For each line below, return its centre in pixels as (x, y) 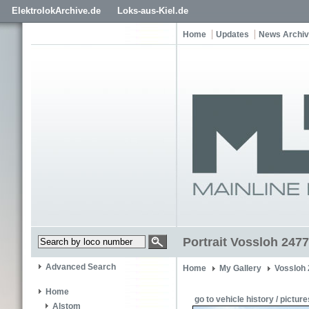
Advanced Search (81, 267)
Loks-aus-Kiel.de (153, 11)
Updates (232, 34)
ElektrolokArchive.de (56, 11)
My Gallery (240, 268)
